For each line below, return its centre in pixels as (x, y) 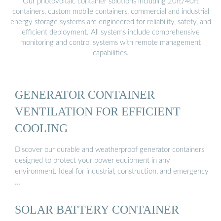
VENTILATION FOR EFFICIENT (98, 111)
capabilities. (110, 53)
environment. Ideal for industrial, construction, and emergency (112, 171)
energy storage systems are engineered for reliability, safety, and (110, 22)
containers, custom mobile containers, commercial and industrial (110, 11)
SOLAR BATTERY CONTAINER (97, 209)
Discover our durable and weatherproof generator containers (110, 149)
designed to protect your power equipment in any (92, 160)
